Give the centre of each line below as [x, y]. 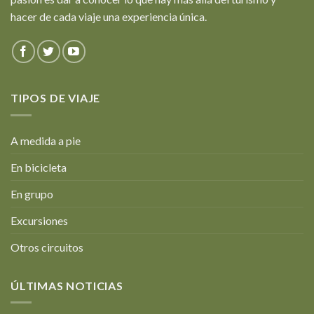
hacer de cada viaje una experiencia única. [109, 17]
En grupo [32, 193]
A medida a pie [46, 140]
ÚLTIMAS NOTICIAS [67, 285]
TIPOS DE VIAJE [56, 98]
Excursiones [39, 220]
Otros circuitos [47, 247]
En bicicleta [39, 167]
